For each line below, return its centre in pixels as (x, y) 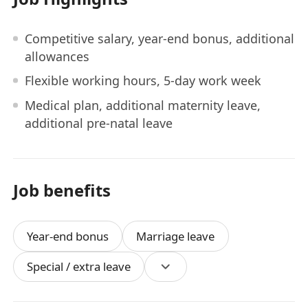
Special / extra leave (79, 267)
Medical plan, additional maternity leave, (142, 105)
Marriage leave (176, 236)
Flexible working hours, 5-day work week (143, 81)
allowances (57, 56)
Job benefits (62, 190)
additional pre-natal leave (98, 123)
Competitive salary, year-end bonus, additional (159, 38)
